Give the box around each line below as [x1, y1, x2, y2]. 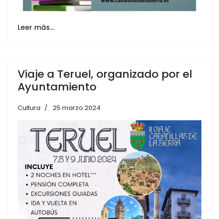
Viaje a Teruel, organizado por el [18, 66, 192, 82]
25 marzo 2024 [53, 103, 101, 113]
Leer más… [18, 22, 54, 33]
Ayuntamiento [18, 79, 96, 95]
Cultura [18, 103, 41, 113]
